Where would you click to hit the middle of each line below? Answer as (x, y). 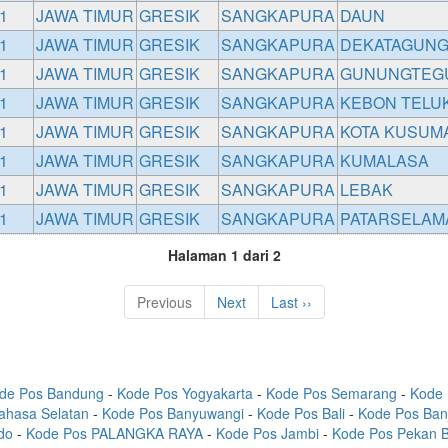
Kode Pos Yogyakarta (185, 393)
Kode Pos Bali (300, 413)
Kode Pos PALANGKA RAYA (114, 433)
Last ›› (291, 302)
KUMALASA (384, 160)
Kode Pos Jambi (267, 433)
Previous (164, 302)
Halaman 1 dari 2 (224, 255)
